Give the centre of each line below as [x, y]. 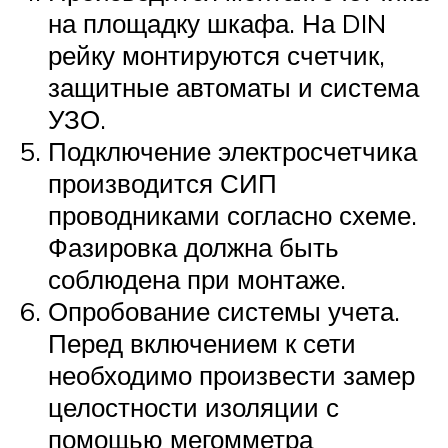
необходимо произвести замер [231, 375]
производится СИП [162, 183]
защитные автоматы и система [233, 87]
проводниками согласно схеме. [232, 215]
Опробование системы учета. [224, 311]
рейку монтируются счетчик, [216, 55]
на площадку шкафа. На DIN [217, 23]
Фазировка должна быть [193, 247]
